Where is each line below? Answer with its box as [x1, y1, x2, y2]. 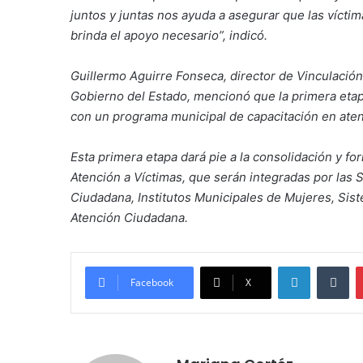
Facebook [130, 275, 173, 290]
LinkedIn [310, 259, 352, 273]
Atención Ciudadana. [70, 210, 188, 226]
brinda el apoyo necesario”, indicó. [70, 28, 267, 44]
